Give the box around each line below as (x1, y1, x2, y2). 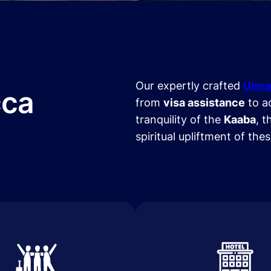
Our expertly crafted (135, 79, 243, 92)
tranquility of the (135, 113, 224, 126)
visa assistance (163, 96, 245, 109)
